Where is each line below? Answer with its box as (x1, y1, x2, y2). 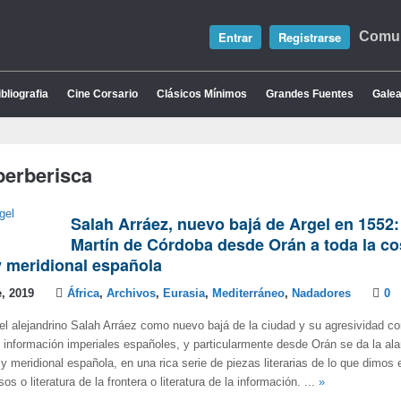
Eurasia (163, 287, 205, 300)
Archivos (107, 287, 156, 300)
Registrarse (278, 29, 341, 46)
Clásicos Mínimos (157, 88, 247, 100)
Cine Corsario (67, 88, 138, 100)
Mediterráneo (212, 287, 285, 300)
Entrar (218, 29, 252, 46)
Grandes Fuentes (266, 88, 354, 100)
